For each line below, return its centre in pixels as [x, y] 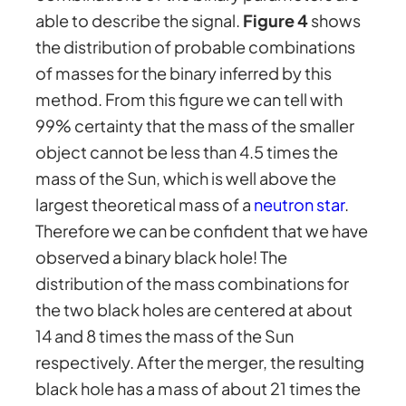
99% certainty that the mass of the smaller [195, 125]
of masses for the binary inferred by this [184, 72]
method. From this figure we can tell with [189, 99]
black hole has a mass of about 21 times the [198, 388]
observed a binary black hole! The [162, 256]
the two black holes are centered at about [194, 309]
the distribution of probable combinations [196, 46]
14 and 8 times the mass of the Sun [165, 335]
